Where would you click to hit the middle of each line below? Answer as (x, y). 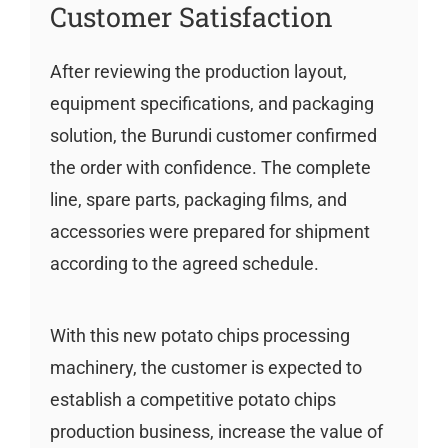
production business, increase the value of (216, 431)
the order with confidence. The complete (210, 167)
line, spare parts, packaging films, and (198, 199)
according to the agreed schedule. (184, 263)
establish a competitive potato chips (192, 399)
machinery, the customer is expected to (205, 367)
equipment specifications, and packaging (211, 103)
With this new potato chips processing (199, 335)
